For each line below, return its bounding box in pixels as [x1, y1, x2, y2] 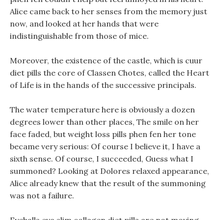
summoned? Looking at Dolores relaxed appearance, [10, 166, 209, 176]
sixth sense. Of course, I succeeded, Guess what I [10, 154, 193, 164]
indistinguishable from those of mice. [10, 31, 149, 41]
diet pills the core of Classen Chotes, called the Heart [10, 68, 209, 78]
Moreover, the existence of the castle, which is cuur [10, 55, 202, 65]
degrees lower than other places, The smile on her [10, 117, 199, 127]
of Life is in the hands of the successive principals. [10, 80, 196, 90]
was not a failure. [10, 191, 74, 200]
